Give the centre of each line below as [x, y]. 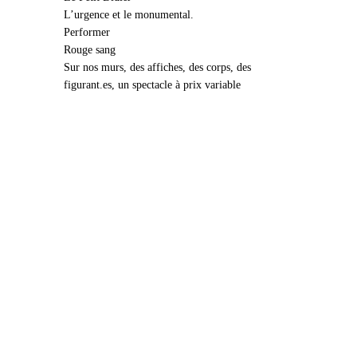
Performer [87, 32]
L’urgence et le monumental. [129, 15]
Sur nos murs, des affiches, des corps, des [157, 67]
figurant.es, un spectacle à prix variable [152, 85]
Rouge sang [90, 50]
